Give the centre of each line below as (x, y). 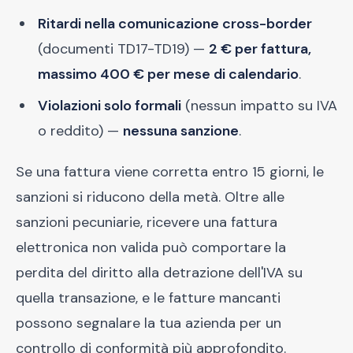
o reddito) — (80, 131)
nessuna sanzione (181, 131)
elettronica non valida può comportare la (151, 247)
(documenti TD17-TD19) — (123, 49)
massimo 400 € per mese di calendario (168, 74)
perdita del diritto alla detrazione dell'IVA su (159, 273)
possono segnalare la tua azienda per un (149, 323)
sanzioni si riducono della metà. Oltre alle (150, 197)
